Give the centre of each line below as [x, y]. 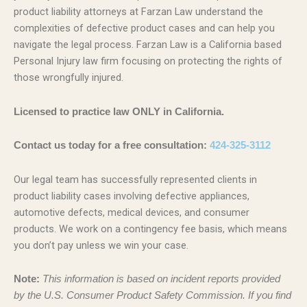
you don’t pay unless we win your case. [101, 245]
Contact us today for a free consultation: [110, 146]
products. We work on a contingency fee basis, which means [150, 229]
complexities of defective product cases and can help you [144, 28]
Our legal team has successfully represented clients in [135, 179]
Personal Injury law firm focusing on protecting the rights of [148, 61]
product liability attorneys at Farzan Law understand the [138, 12]
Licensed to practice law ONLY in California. [119, 111]
